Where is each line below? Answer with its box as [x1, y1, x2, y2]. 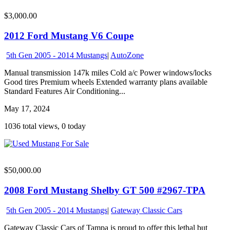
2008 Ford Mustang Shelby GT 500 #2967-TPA [4, 185, 205, 196]
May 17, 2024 [4, 104, 50, 113]
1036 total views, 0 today [4, 122, 86, 131]
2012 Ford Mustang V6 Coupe [4, 30, 133, 41]
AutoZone [110, 51, 144, 60]
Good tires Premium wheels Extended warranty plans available [4, 78, 207, 87]
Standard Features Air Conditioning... [4, 87, 125, 96]
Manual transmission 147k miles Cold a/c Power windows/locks [4, 68, 212, 78]
